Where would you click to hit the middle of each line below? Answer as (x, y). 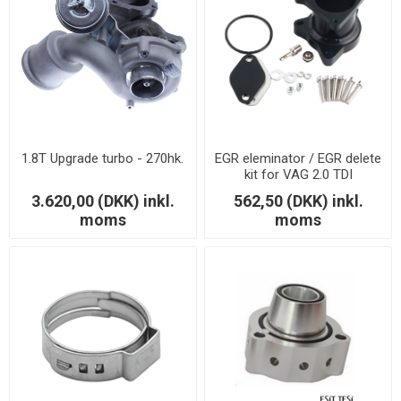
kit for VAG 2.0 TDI (298, 174)
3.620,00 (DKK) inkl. (102, 200)
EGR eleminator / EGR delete (299, 158)
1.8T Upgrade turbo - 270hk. (103, 158)
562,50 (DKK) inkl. (298, 200)
